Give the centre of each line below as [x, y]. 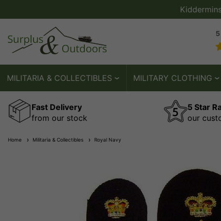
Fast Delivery [57, 107]
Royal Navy [106, 140]
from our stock [59, 118]
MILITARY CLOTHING [173, 78]
